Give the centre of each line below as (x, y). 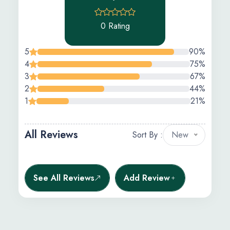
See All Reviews (64, 178)
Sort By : (148, 135)
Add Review (147, 178)
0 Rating (115, 26)
